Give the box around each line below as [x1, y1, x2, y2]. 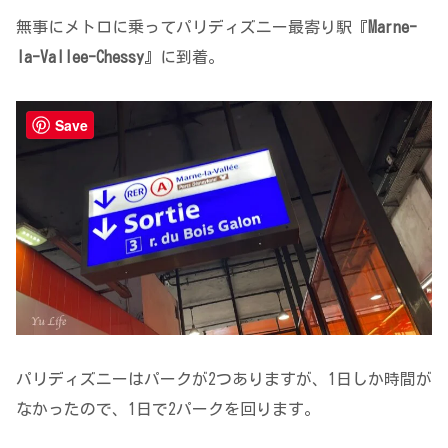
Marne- [368, 18, 417, 35]
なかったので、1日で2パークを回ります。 [16, 400, 320, 417]
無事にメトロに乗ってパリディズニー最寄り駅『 [16, 18, 368, 35]
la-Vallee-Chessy [16, 48, 144, 65]
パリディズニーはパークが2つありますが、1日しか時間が [16, 370, 432, 387]
